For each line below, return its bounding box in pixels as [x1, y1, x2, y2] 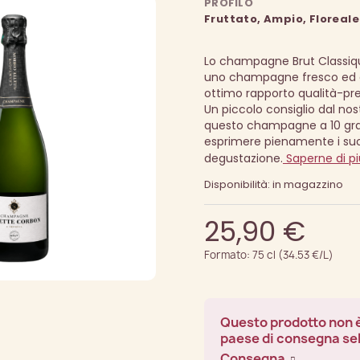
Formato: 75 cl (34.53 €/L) [203, 247, 333, 262]
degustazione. [203, 150, 283, 166]
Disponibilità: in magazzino [203, 177, 343, 192]
